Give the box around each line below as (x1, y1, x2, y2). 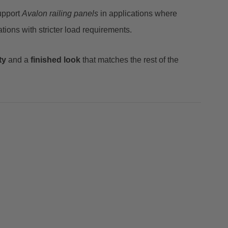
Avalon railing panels (22, 9, 98, 18)
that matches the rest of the (80, 55, 179, 65)
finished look (31, 55, 80, 65)
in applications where (98, 9, 177, 18)
